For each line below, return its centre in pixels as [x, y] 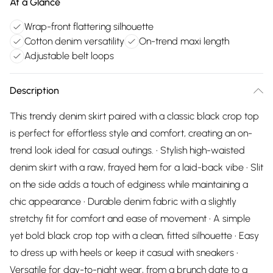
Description [34, 90]
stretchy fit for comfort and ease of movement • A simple [130, 218]
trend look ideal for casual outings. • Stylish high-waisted [127, 150]
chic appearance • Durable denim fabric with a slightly [123, 201]
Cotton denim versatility [74, 41]
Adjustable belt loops [69, 56]
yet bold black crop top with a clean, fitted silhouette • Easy [134, 236]
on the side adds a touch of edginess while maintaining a [129, 184]
